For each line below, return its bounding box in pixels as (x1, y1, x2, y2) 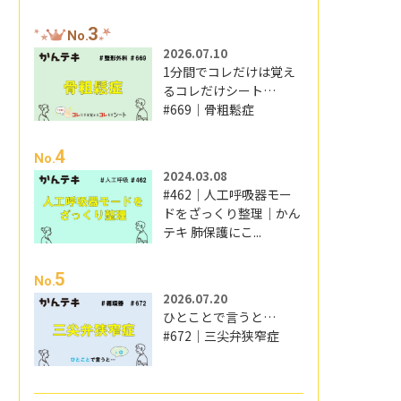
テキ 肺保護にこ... (163, 223, 262, 242)
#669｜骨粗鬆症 (163, 100, 255, 119)
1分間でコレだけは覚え (163, 63, 296, 81)
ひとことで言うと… (163, 307, 277, 326)
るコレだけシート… (163, 81, 277, 100)
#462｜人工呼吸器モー (163, 185, 293, 204)
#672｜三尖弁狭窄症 (163, 326, 280, 345)
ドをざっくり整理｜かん (163, 204, 302, 223)
